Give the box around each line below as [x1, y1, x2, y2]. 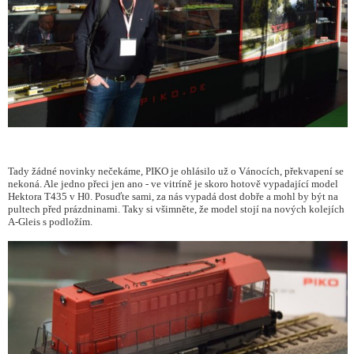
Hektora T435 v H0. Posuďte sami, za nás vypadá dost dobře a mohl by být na [8, 190, 338, 203]
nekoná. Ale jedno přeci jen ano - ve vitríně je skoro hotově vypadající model [8, 178, 338, 190]
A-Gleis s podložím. [8, 216, 92, 228]
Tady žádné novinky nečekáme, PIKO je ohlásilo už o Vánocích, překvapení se [8, 165, 344, 178]
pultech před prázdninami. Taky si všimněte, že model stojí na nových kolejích [8, 203, 345, 216]
